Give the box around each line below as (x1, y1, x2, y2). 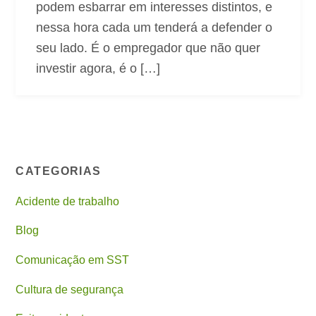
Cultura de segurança (16, 283, 124, 296)
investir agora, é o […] (35, 61, 160, 75)
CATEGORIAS (16, 165, 102, 178)
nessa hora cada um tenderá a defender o (35, 20, 272, 35)
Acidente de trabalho (16, 195, 120, 207)
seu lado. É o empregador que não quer (35, 40, 260, 55)
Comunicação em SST (16, 254, 130, 267)
